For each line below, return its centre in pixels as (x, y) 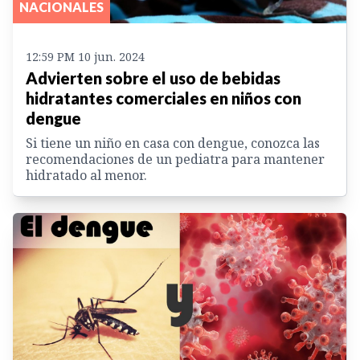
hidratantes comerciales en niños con (164, 98)
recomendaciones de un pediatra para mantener (175, 160)
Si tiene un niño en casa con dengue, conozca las (173, 143)
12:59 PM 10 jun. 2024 (85, 57)
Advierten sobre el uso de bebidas (153, 78)
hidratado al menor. (86, 176)
